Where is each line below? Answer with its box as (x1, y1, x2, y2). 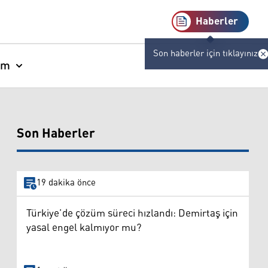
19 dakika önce (36, 174, 96, 192)
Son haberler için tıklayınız (153, 45, 257, 62)
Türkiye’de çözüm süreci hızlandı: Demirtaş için (26, 203, 238, 224)
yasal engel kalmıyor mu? (26, 217, 142, 238)
